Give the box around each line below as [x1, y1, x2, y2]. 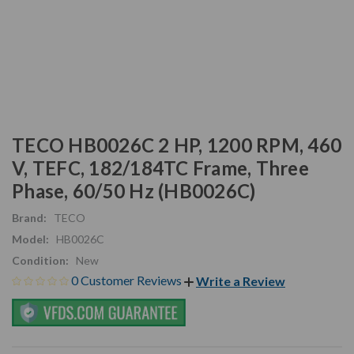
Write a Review [196, 273, 285, 289]
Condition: [12, 253, 69, 267]
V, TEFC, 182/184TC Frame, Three [12, 156, 309, 179]
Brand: [12, 210, 47, 224]
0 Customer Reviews [71, 272, 184, 288]
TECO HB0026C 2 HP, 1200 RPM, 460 [12, 133, 341, 156]
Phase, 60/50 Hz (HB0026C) [12, 179, 256, 202]
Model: [12, 232, 49, 246]
